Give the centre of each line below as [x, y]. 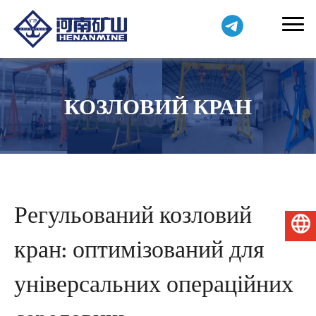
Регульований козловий [133, 215]
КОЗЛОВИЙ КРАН [158, 108]
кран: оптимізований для [139, 250]
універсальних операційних [153, 284]
